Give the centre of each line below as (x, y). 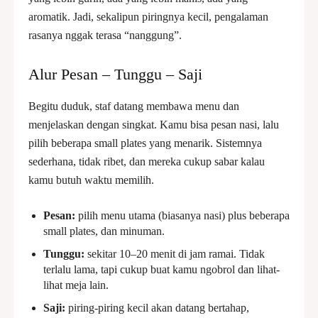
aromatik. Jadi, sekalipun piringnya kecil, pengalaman (148, 17)
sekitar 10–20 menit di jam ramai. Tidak (175, 254)
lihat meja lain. (76, 285)
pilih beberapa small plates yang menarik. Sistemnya (145, 143)
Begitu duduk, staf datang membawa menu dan (134, 106)
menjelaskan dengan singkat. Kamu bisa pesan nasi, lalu (154, 125)
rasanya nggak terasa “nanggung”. (105, 35)
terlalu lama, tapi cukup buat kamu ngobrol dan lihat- (161, 269)
